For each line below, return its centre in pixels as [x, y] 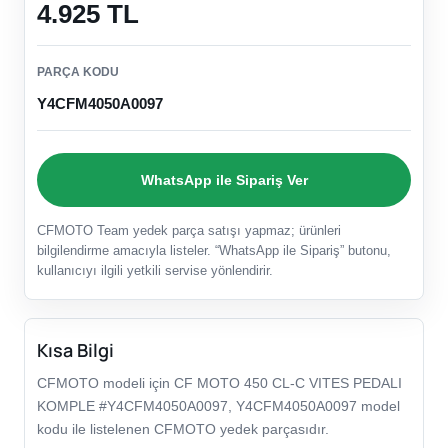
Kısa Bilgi [75, 350]
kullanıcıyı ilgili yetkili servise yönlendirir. [155, 271]
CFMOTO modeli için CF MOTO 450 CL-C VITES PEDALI [219, 383]
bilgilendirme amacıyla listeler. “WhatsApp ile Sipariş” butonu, [214, 251]
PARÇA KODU [78, 72]
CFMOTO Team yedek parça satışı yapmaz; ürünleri [189, 231]
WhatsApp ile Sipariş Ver [224, 179]
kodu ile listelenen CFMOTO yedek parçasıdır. [183, 429]
